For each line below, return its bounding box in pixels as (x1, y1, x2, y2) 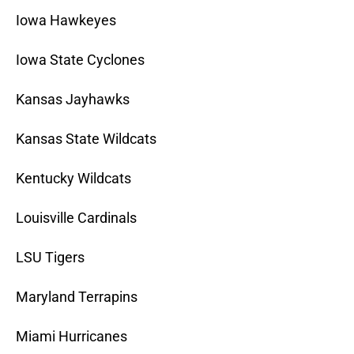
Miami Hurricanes (16, 328, 127, 345)
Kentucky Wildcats (16, 170, 131, 187)
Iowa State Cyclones (16, 51, 145, 69)
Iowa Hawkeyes (16, 12, 116, 29)
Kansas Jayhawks (16, 91, 130, 108)
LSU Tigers (16, 249, 85, 266)
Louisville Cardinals (16, 209, 137, 227)
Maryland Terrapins (16, 288, 137, 306)
